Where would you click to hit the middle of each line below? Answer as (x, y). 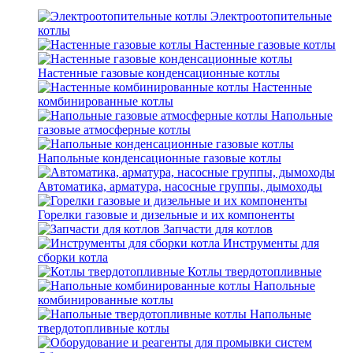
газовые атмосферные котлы (114, 130)
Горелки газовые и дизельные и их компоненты (166, 215)
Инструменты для (271, 243)
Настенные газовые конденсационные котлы (159, 73)
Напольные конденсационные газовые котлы (160, 158)
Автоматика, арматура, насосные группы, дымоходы (180, 186)
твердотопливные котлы (104, 328)
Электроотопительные (271, 16)
